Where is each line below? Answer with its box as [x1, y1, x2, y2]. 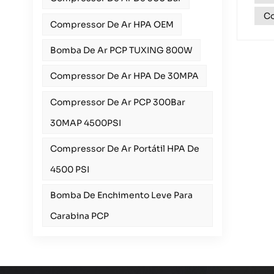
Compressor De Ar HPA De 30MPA [50, 70, 199, 82]
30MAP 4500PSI [50, 117, 121, 128]
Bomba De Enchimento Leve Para [50, 190, 193, 201]
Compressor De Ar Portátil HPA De [50, 143, 199, 154]
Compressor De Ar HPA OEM [50, 18, 174, 30]
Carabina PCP [50, 210, 109, 222]
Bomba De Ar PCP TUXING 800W [50, 45, 193, 56]
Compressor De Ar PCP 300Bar [50, 96, 185, 108]
